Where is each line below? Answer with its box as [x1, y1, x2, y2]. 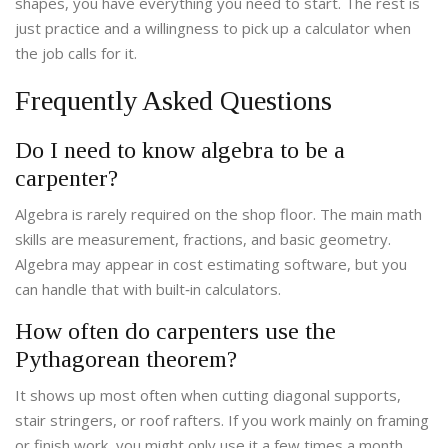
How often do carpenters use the [15, 318, 336, 345]
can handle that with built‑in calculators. [15, 279, 281, 300]
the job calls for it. [15, 43, 137, 64]
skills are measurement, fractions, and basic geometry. [15, 229, 391, 250]
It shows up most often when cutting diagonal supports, [15, 385, 401, 406]
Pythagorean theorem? [15, 346, 237, 373]
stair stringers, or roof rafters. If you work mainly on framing [15, 410, 429, 431]
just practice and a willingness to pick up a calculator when [15, 18, 411, 39]
